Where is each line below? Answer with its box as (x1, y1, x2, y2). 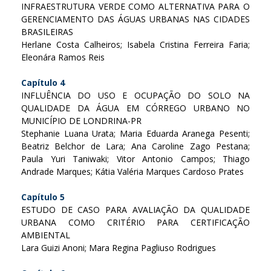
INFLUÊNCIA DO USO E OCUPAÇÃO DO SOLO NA (21, 89, 250, 101)
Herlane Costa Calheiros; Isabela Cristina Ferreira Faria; (21, 38, 250, 50)
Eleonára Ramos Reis (21, 51, 105, 63)
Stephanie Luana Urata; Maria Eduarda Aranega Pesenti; (21, 127, 250, 139)
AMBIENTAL (21, 229, 70, 241)
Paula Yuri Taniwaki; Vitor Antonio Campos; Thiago (21, 152, 250, 165)
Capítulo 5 (21, 191, 65, 203)
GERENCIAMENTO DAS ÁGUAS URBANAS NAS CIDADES (21, 13, 250, 25)
